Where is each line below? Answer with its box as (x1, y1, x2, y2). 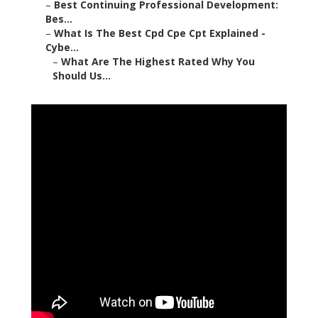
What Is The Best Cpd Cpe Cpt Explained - (54, 26, 265, 40)
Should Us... (53, 69, 111, 83)
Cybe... (45, 40, 79, 55)
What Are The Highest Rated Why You (61, 55, 255, 69)
